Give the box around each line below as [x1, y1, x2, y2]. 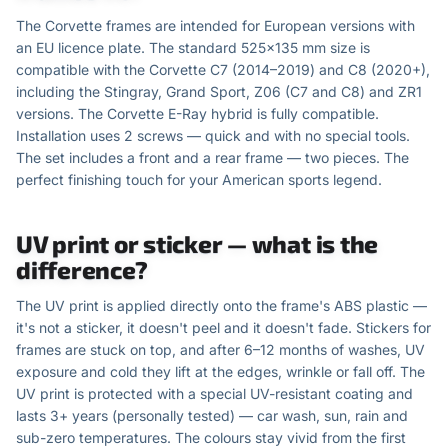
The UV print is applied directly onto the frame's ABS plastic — [16, 297, 427, 314]
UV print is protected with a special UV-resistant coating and [16, 385, 413, 402]
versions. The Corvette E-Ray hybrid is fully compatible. [16, 105, 379, 122]
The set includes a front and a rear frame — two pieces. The [16, 149, 409, 166]
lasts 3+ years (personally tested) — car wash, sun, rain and [16, 407, 408, 424]
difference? [16, 255, 148, 284]
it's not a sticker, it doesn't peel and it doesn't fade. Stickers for [16, 319, 431, 336]
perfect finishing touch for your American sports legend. [16, 171, 382, 188]
